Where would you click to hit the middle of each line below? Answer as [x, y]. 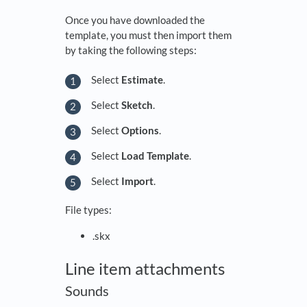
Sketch [137, 105]
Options [140, 130]
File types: [88, 210]
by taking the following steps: [131, 50]
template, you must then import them [148, 35]
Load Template [155, 155]
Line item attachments [145, 269]
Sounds [87, 291]
